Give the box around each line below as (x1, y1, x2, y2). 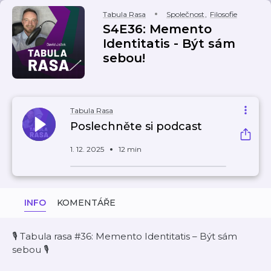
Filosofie (210, 10, 237, 19)
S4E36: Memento (103, 22, 212, 36)
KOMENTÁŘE (57, 197, 116, 208)
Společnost (166, 10, 204, 19)
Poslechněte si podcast (70, 120, 202, 133)
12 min (119, 145, 142, 154)
